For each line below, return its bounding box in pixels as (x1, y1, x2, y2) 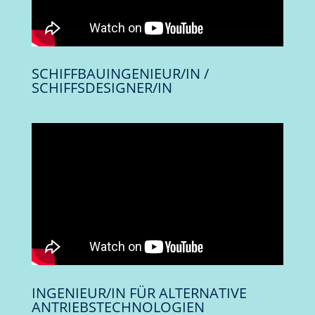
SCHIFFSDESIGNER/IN (31, 78, 172, 98)
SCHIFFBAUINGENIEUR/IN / (31, 64, 209, 84)
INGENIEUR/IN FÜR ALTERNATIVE (31, 283, 247, 303)
